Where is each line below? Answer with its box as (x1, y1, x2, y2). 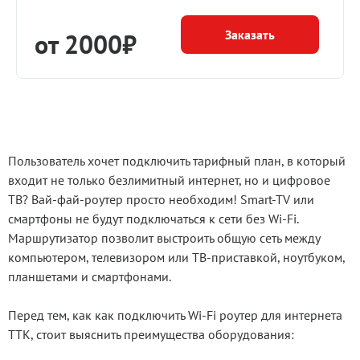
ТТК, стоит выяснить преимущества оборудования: (8, 326, 294, 342)
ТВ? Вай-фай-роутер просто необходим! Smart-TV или (8, 191, 314, 207)
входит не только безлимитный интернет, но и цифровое (8, 172, 330, 188)
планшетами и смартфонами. (8, 268, 171, 284)
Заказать (225, 27, 275, 43)
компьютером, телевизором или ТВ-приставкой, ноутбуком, (8, 249, 345, 265)
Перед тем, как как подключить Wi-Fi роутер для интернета (8, 307, 342, 323)
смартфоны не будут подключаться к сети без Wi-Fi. (8, 211, 298, 227)
